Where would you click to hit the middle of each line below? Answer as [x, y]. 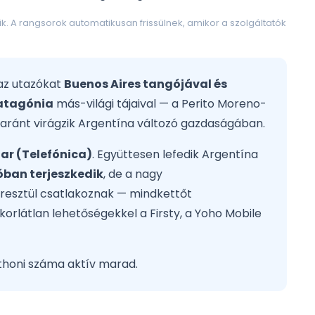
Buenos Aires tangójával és [146, 84]
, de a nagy [133, 174]
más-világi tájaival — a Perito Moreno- [160, 104]
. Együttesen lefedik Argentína [175, 155]
